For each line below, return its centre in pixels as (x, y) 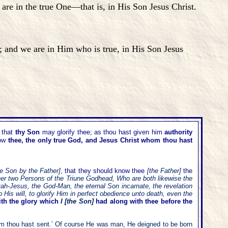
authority (179, 132)
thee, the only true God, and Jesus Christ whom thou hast (100, 140)
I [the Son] (77, 201)
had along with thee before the (144, 201)
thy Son (27, 132)
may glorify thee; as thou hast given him (102, 132)
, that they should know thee (103, 171)
